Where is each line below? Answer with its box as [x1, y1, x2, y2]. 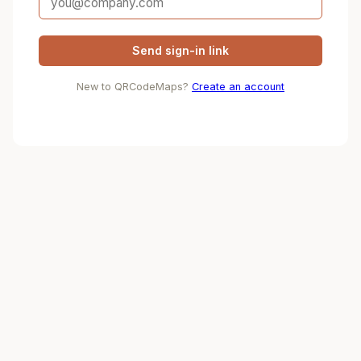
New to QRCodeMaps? [77, 80, 192, 93]
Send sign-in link [132, 44, 229, 58]
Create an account [192, 80, 284, 93]
